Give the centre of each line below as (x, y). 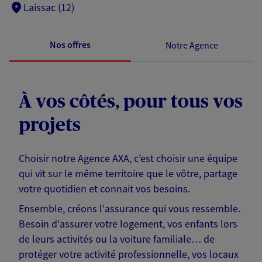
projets (50, 125)
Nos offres (70, 45)
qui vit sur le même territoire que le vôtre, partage (128, 174)
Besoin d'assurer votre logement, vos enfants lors (128, 224)
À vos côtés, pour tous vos (131, 102)
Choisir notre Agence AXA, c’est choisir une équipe (128, 158)
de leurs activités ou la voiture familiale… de (117, 239)
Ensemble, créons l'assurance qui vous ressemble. (130, 209)
